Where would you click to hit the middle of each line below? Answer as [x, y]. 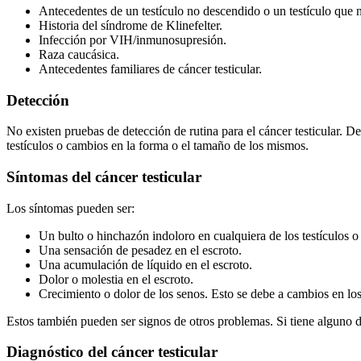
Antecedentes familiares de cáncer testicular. [150, 68]
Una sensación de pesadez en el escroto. [140, 250]
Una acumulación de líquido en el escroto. [145, 264]
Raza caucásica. [79, 54]
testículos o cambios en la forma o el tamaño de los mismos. [158, 146]
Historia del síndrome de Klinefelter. [131, 25]
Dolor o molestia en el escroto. [116, 279]
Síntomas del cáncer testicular [104, 176]
